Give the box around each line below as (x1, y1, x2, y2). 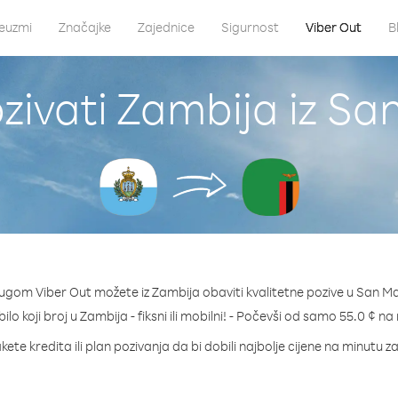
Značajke (58, 19, 111, 36)
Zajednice (137, 19, 195, 36)
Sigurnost (220, 19, 279, 36)
